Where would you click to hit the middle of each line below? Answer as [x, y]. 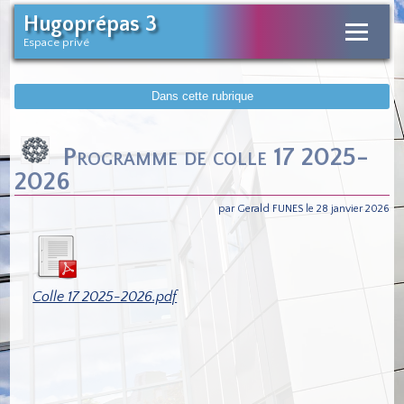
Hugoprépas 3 [91, 24]
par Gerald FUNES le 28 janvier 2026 [303, 209]
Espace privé [57, 42]
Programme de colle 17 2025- [213, 157]
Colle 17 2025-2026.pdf [105, 297]
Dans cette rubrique [202, 96]
